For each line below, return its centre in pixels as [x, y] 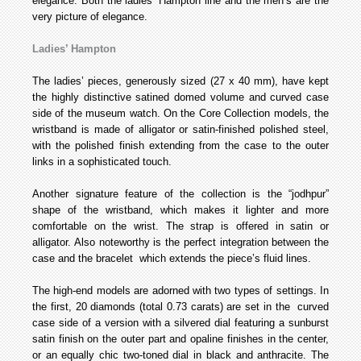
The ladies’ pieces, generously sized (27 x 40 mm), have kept [180, 81]
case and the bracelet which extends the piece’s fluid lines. [172, 258]
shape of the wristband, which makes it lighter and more [180, 210]
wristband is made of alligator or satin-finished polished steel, [180, 129]
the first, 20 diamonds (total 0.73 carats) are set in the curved [180, 306]
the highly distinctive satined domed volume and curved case [180, 97]
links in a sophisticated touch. [102, 161]
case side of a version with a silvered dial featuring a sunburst [180, 322]
